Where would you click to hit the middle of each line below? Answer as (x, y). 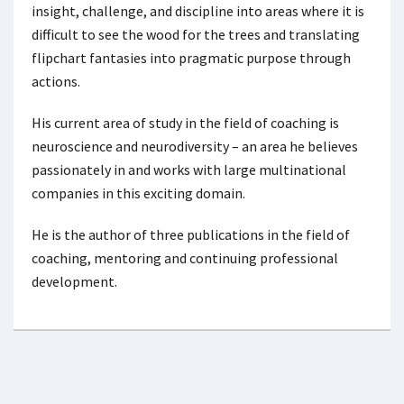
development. (74, 281)
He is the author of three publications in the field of (191, 234)
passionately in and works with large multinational (189, 169)
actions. (56, 81)
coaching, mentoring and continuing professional (185, 257)
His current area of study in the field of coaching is (185, 122)
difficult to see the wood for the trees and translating (196, 34)
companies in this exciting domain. (138, 193)
